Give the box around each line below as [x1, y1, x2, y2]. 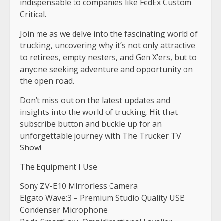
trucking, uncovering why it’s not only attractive [20, 39, 195, 51]
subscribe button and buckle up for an [20, 118, 162, 129]
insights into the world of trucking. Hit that [20, 106, 178, 117]
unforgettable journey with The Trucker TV [20, 130, 181, 141]
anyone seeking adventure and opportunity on [20, 63, 193, 74]
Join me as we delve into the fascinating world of [20, 28, 198, 39]
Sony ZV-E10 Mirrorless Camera [20, 180, 138, 191]
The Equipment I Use [20, 161, 97, 172]
